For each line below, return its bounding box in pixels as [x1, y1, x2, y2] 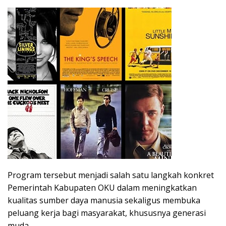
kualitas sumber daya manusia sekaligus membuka [8, 195, 200, 206]
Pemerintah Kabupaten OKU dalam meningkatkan [8, 182, 197, 194]
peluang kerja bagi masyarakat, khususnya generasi [8, 207, 206, 219]
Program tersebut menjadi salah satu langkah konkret [8, 169, 214, 181]
